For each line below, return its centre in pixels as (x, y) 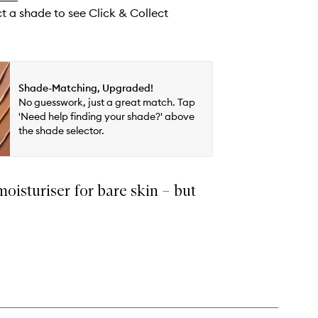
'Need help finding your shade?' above (106, 116)
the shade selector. (61, 130)
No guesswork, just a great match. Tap (107, 102)
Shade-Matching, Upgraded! (86, 88)
